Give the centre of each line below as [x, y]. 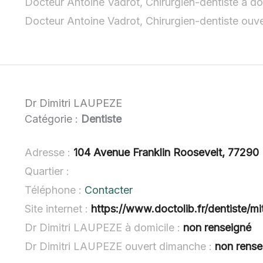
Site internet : [58, 208]
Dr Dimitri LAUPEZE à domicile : [104, 227]
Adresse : [49, 152]
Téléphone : [55, 190]
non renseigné [218, 227]
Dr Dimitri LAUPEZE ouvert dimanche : [120, 246]
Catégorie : [53, 119]
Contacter [109, 190]
